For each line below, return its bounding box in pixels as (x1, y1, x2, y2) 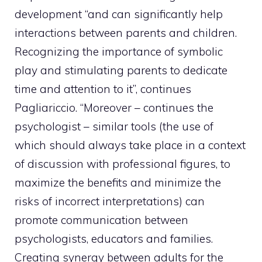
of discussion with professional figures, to (15, 157, 230, 171)
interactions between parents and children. (15, 26, 237, 40)
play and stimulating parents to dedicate (15, 63, 227, 78)
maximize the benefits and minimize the (15, 175, 221, 190)
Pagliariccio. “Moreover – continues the (15, 101, 213, 115)
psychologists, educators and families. (15, 232, 213, 246)
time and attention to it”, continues (15, 82, 191, 96)
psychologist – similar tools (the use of (15, 119, 213, 134)
